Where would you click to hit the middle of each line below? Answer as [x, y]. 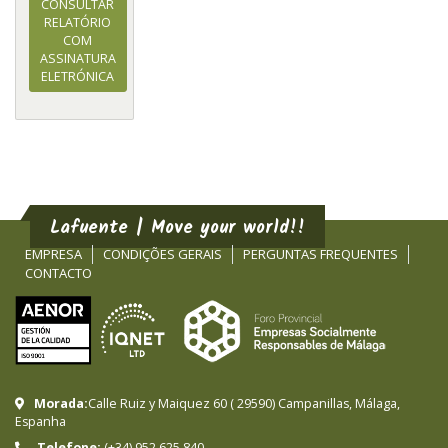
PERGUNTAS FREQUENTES [320, 254]
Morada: [61, 404]
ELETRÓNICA [77, 76]
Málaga [376, 404]
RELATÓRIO [77, 22]
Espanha [40, 422]
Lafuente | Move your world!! [177, 229]
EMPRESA [53, 254]
